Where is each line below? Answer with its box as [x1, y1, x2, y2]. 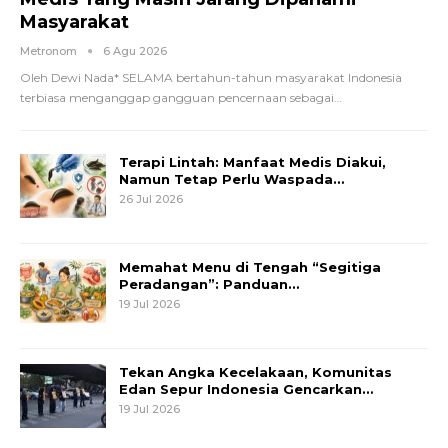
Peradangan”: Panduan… [119, 276, 299, 293]
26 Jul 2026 [119, 192, 183, 207]
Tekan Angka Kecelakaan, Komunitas [119, 364, 392, 381]
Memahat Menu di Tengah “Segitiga [119, 259, 381, 276]
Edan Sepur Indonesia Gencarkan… [119, 381, 373, 398]
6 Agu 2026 [103, 44, 167, 59]
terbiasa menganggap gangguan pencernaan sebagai [20, 90, 334, 106]
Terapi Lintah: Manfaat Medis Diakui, [119, 154, 386, 171]
